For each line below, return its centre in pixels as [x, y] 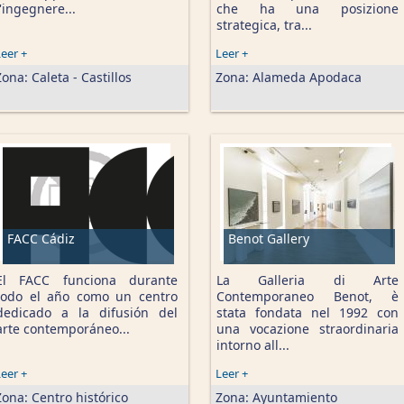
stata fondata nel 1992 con [308, 312]
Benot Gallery [269, 239]
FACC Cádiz [41, 239]
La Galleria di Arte [308, 280]
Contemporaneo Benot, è [308, 296]
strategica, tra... [264, 25]
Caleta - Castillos [82, 77]
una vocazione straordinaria [308, 329]
